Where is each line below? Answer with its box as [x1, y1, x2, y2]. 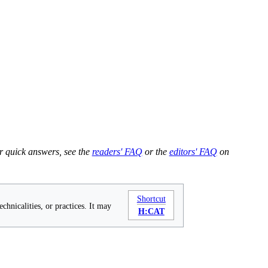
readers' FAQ [92, 146, 142, 157]
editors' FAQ [169, 146, 217, 157]
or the [142, 146, 169, 157]
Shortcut [136, 194, 166, 204]
